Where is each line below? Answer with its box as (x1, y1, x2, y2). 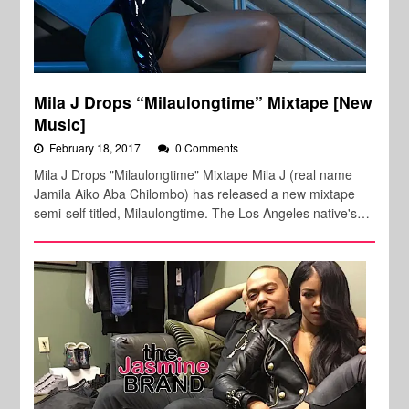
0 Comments (175, 140, 239, 156)
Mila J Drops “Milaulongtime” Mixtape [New (34, 90, 373, 114)
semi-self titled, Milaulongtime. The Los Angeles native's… (34, 204, 371, 223)
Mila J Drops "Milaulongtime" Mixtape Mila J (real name (34, 165, 353, 184)
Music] (34, 112, 87, 136)
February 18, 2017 (49, 140, 144, 156)
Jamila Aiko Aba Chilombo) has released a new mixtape (34, 184, 356, 204)
